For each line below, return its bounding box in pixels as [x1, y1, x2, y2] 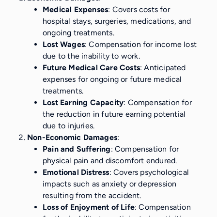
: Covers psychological [109, 167, 189, 177]
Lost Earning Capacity [43, 97, 124, 107]
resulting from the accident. [43, 190, 141, 200]
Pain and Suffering [43, 144, 111, 154]
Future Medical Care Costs [43, 62, 140, 72]
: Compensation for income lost [85, 39, 197, 49]
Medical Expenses [43, 4, 108, 14]
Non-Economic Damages [27, 132, 117, 142]
